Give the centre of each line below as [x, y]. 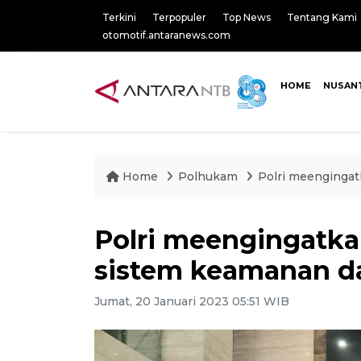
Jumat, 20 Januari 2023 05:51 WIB [192, 301]
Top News [247, 17]
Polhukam [208, 176]
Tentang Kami [322, 17]
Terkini [119, 17]
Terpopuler [179, 17]
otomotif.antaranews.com [166, 35]
